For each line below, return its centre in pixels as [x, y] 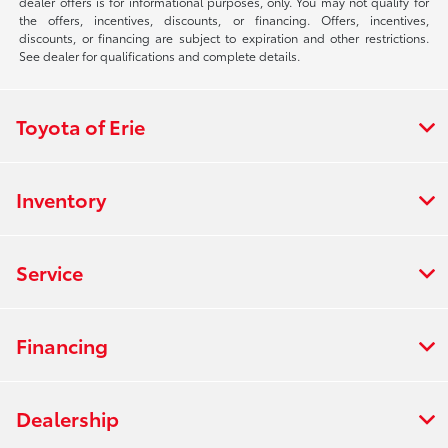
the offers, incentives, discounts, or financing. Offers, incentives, [224, 19]
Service [49, 271]
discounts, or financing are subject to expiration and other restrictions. [224, 37]
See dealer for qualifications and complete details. [160, 55]
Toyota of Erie [80, 125]
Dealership [67, 417]
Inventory [61, 198]
